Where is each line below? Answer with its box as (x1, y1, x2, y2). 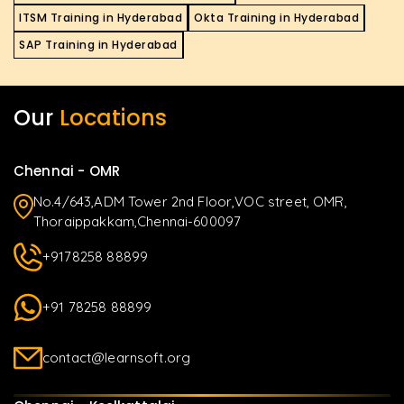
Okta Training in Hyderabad (194, 9, 359, 25)
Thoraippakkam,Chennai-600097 (33, 212, 242, 230)
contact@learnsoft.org (42, 348, 191, 366)
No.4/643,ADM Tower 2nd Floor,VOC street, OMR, (33, 192, 347, 210)
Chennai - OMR (14, 161, 120, 180)
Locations (59, 102, 167, 133)
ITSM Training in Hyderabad (19, 9, 182, 25)
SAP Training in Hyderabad (19, 36, 178, 52)
